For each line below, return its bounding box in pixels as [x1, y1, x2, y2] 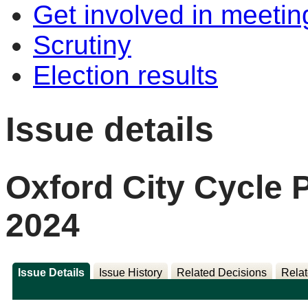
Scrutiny [33, 30, 131, 60]
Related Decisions [176, 267, 267, 279]
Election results [33, 60, 218, 90]
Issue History [98, 267, 162, 279]
